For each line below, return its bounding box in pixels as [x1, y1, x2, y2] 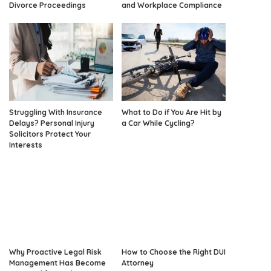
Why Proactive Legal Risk [9, 247, 102, 256]
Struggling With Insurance [9, 107, 102, 117]
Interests [9, 140, 42, 149]
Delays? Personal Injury [9, 118, 94, 128]
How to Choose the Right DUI [122, 247, 226, 256]
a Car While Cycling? [122, 118, 195, 128]
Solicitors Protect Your [9, 129, 91, 139]
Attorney [122, 258, 154, 267]
